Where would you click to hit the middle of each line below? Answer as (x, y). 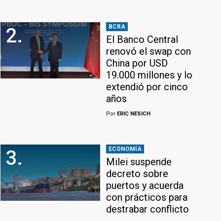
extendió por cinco (147, 87)
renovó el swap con (148, 52)
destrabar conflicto (147, 209)
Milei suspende (139, 162)
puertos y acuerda (145, 186)
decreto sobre (137, 174)
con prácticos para (147, 198)
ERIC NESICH (133, 114)
